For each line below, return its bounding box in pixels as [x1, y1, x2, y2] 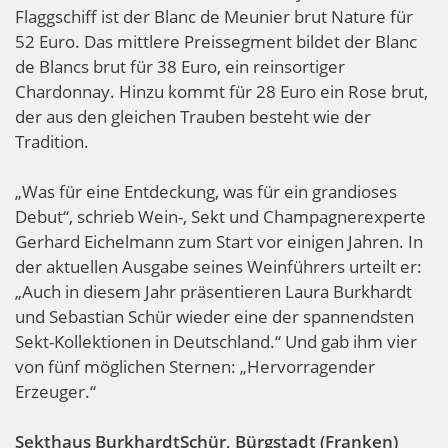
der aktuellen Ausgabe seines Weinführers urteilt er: [15, 255, 422, 279]
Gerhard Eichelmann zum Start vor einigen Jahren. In [15, 230, 423, 254]
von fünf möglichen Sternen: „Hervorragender [15, 355, 375, 379]
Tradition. [15, 130, 89, 154]
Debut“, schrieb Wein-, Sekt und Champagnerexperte [15, 205, 426, 229]
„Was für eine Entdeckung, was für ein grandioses [15, 180, 397, 204]
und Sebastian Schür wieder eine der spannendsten [15, 305, 414, 329]
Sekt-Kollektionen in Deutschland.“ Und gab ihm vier [15, 330, 417, 354]
